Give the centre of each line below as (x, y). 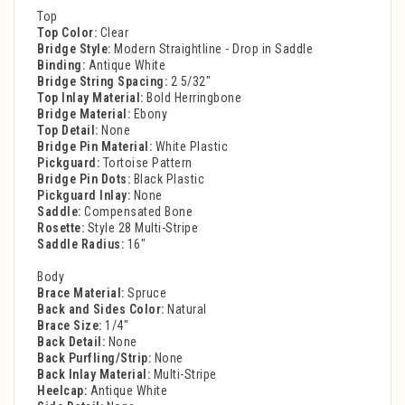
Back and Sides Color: (101, 310)
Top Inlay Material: (90, 98)
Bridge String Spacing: (102, 82)
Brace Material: (81, 293)
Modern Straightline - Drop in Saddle (212, 49)
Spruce (145, 293)
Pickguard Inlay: (84, 196)
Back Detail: (71, 342)
